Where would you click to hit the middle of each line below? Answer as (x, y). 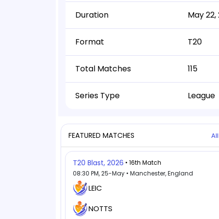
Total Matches (103, 69)
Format (90, 42)
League (201, 96)
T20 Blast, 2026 (98, 163)
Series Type (98, 96)
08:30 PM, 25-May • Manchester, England (133, 173)
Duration (92, 15)
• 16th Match (143, 163)
